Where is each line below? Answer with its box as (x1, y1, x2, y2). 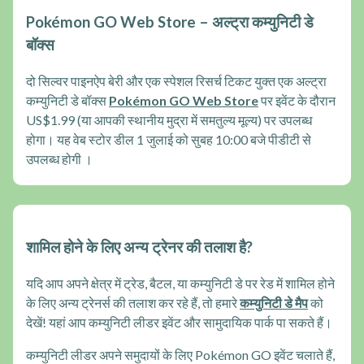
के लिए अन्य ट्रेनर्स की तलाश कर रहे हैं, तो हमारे (26, 295, 240, 311)
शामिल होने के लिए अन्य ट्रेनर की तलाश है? (26, 238, 253, 257)
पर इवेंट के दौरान (258, 92, 336, 108)
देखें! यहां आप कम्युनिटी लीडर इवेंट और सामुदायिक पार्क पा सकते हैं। (26, 314, 332, 331)
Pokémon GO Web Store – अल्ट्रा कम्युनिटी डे (26, 12, 314, 31)
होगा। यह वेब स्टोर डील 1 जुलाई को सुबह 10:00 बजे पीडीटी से (26, 131, 311, 147)
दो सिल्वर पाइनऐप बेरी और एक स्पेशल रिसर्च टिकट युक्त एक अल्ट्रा (26, 72, 327, 89)
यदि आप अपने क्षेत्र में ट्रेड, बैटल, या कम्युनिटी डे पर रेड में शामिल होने (26, 275, 335, 292)
